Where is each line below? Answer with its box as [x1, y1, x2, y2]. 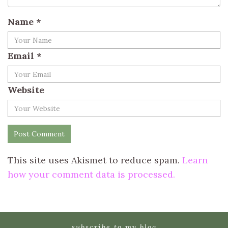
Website [8, 83, 44, 96]
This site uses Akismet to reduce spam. [8, 154, 182, 166]
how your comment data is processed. [8, 168, 175, 180]
